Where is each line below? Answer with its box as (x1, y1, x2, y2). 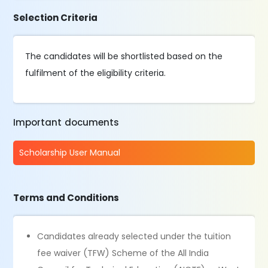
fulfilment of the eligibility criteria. (25, 67, 166, 79)
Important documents (13, 116, 120, 129)
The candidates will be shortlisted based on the (25, 50, 223, 62)
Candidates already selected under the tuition (37, 230, 232, 242)
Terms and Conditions (13, 191, 120, 204)
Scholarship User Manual (19, 147, 121, 159)
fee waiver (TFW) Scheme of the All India (37, 247, 209, 259)
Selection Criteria (13, 11, 98, 24)
